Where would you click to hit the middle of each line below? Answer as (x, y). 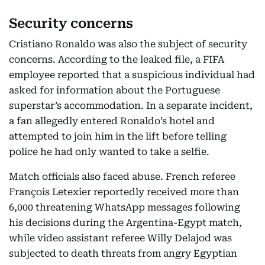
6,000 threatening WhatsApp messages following (125, 207)
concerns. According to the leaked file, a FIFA (117, 59)
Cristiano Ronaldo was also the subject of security (128, 44)
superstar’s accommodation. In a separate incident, (131, 106)
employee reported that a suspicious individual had (132, 75)
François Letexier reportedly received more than (124, 192)
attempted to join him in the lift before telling (118, 136)
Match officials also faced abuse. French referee (122, 177)
